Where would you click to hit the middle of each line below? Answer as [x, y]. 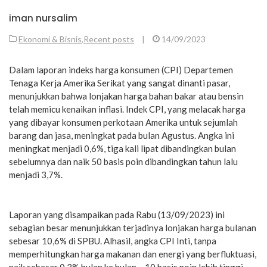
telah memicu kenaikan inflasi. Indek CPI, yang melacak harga [127, 109]
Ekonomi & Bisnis [50, 39]
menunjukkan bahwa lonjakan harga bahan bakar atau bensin [126, 96]
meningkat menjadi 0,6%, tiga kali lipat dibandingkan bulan [122, 148]
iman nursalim [43, 18]
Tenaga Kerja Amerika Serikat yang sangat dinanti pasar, [119, 83]
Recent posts [109, 39]
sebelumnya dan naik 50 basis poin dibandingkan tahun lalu [123, 161]
